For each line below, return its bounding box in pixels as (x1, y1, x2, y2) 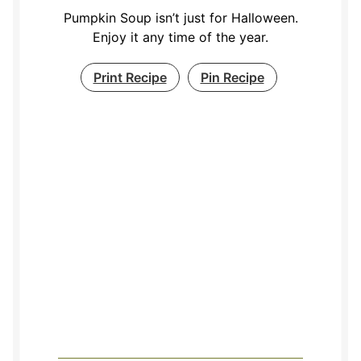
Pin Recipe (200, 69, 264, 86)
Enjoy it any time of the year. (93, 29, 268, 46)
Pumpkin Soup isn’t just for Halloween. (63, 10, 298, 27)
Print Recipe (93, 69, 167, 86)
